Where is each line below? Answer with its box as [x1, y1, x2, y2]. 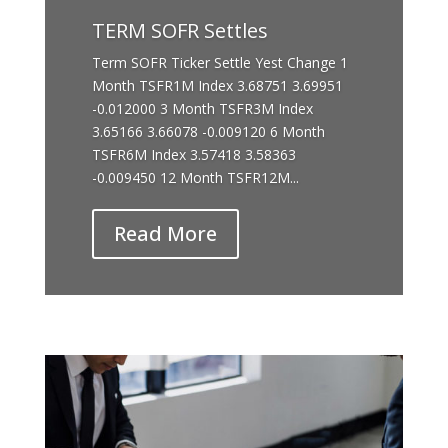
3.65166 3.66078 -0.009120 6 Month [91, 122, 325, 141]
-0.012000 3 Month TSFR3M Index [91, 99, 313, 118]
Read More [113, 220, 217, 247]
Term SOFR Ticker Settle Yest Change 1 [91, 53, 348, 72]
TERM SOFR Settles [91, 17, 268, 44]
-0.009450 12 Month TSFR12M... [91, 168, 299, 187]
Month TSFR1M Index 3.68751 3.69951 [91, 76, 343, 95]
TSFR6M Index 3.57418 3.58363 [91, 145, 296, 164]
